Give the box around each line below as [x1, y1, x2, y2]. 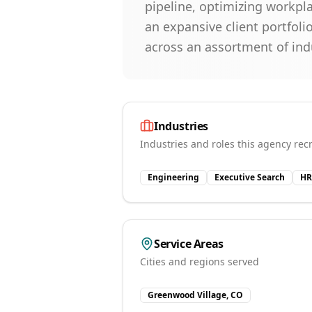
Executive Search [214, 171, 285, 183]
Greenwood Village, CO [148, 289, 243, 301]
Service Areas [154, 236, 224, 251]
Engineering [148, 171, 199, 183]
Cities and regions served [140, 255, 259, 268]
